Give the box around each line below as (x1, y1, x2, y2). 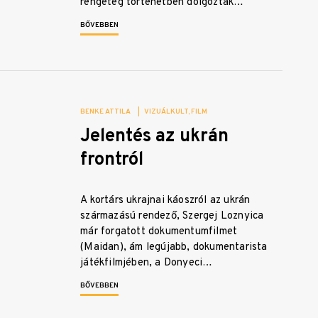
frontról (80, 148, 144, 172)
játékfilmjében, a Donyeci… (80, 256, 213, 270)
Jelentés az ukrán (80, 125, 229, 149)
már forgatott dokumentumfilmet (80, 225, 238, 239)
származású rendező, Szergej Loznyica (80, 209, 264, 224)
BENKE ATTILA (80, 107, 131, 117)
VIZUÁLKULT (144, 107, 189, 117)
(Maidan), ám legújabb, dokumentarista (80, 241, 268, 255)
